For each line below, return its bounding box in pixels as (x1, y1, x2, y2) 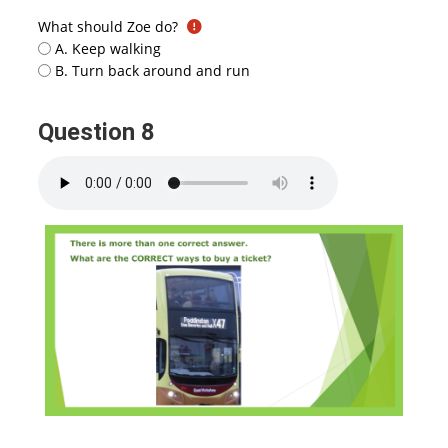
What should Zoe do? (37, 17, 178, 37)
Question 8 (37, 118, 161, 147)
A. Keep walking (55, 38, 162, 58)
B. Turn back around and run (55, 60, 251, 80)
